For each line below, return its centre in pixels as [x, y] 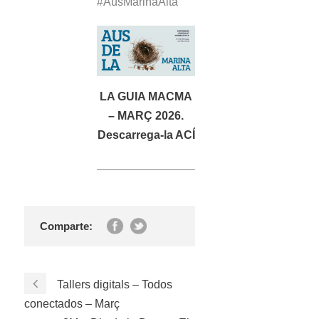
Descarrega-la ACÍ [146, 135]
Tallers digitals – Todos [115, 284]
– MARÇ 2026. [146, 115]
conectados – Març [72, 303]
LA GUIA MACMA [146, 96]
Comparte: [66, 226]
